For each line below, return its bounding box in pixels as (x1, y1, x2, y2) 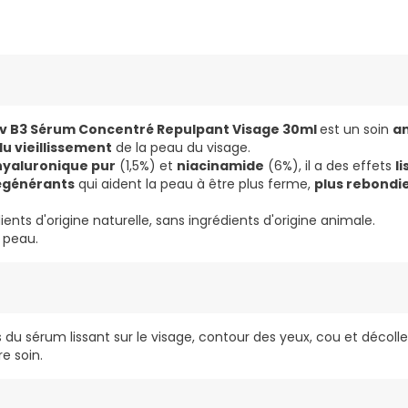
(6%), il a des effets (264, 157, 395, 176)
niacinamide (177, 157, 264, 176)
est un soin (320, 120, 393, 139)
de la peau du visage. (112, 138, 250, 158)
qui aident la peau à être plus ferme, (75, 175, 314, 194)
